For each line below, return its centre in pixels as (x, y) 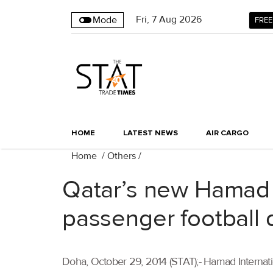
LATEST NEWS (151, 133)
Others (122, 156)
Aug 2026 (180, 19)
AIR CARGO (227, 133)
